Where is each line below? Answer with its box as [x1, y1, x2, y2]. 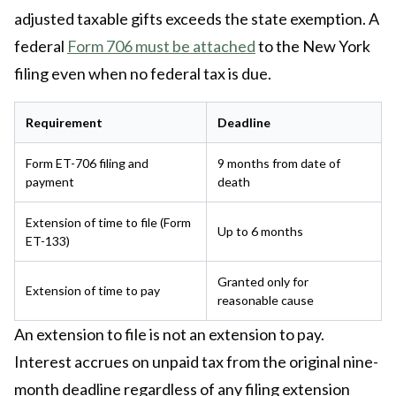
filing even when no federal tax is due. [14, 64, 271, 84]
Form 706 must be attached [67, 36, 255, 57]
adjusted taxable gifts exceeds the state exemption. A [14, 9, 379, 29]
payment [26, 174, 74, 190]
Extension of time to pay [26, 283, 160, 299]
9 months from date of [217, 156, 340, 171]
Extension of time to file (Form [26, 215, 191, 231]
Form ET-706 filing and [26, 156, 148, 171]
